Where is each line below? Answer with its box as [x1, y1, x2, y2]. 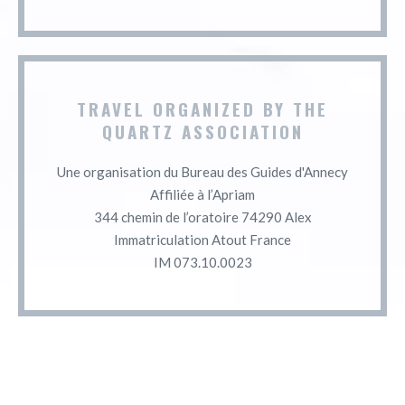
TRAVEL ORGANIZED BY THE [77, 95, 328, 121]
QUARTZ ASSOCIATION [101, 118, 304, 144]
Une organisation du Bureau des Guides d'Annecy [57, 163, 348, 180]
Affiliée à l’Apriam [150, 185, 255, 202]
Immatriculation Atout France [114, 231, 291, 248]
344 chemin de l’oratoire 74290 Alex [93, 208, 312, 225]
